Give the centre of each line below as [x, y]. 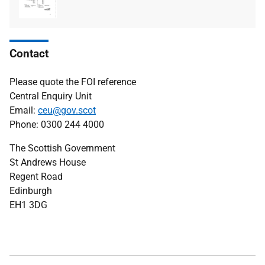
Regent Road [36, 176]
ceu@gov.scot [67, 110]
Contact [29, 53]
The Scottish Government [62, 148]
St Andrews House [48, 162]
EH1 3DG [28, 205]
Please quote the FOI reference [73, 82]
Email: [24, 110]
